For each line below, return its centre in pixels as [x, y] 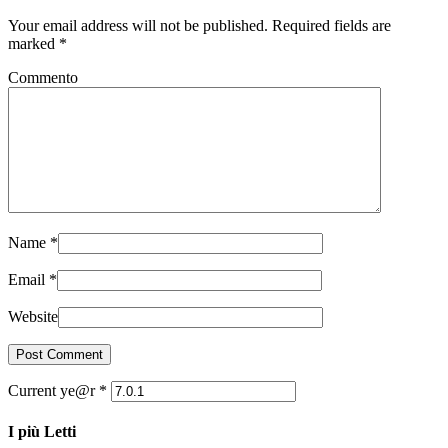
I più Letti [42, 432]
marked [33, 44]
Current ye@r [53, 391]
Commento [43, 78]
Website [33, 317]
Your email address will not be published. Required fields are [199, 26]
